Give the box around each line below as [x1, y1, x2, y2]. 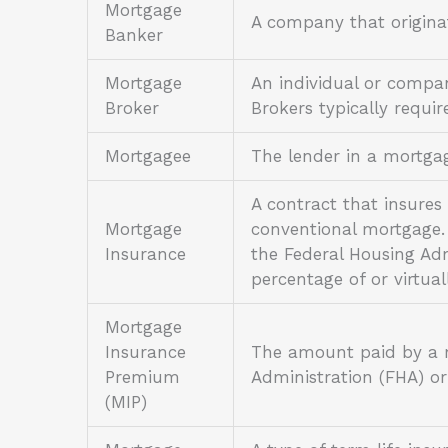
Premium [105, 367, 180, 388]
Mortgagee [105, 146, 191, 167]
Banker [105, 25, 163, 46]
